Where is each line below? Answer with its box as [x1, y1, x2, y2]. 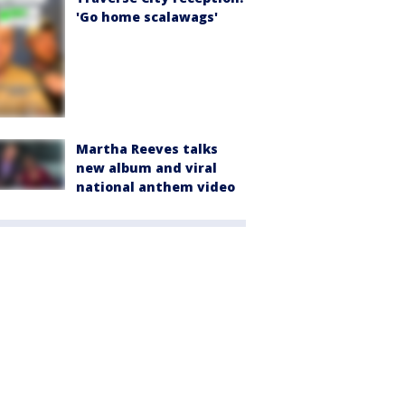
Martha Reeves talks [76, 140, 218, 158]
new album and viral [76, 159, 217, 177]
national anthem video [76, 178, 235, 196]
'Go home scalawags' [76, 7, 218, 25]
